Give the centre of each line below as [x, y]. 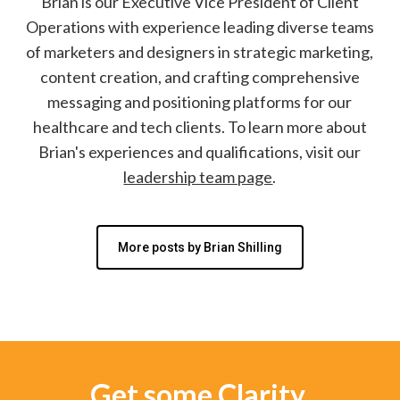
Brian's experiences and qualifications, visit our [200, 151]
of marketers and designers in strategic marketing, [200, 51]
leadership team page [198, 176]
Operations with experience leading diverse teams [200, 26]
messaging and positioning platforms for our [200, 101]
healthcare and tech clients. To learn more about [200, 126]
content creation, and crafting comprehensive [200, 76]
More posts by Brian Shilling [200, 247]
